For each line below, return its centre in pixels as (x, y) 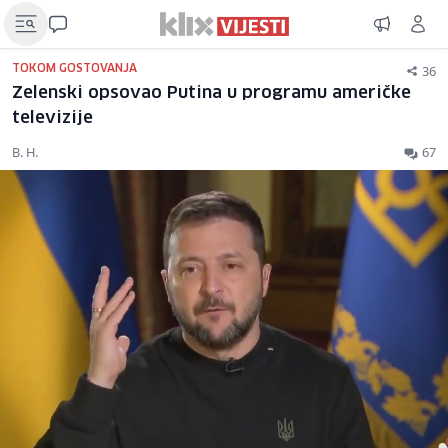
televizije (52, 118)
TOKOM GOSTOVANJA (74, 68)
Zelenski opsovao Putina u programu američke (211, 93)
